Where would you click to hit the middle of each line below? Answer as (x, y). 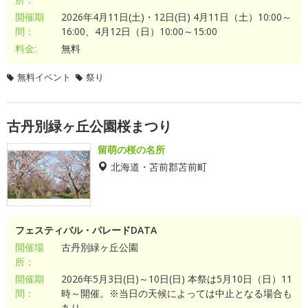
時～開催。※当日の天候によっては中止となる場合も (176, 293)
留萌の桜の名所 (131, 150)
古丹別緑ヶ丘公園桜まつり (89, 126)
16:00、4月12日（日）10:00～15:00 (139, 31)
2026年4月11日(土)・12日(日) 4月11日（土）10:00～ (176, 17)
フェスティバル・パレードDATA (86, 230)
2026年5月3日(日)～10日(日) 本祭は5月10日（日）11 (176, 279)
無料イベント (44, 77)
